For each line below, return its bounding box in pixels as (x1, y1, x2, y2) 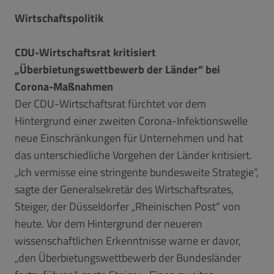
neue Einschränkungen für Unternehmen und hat (15, 129, 243, 146)
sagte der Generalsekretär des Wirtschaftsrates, (15, 180, 234, 198)
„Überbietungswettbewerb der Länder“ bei (15, 61, 220, 78)
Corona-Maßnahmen (15, 78, 113, 95)
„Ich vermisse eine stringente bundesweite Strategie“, (15, 163, 259, 180)
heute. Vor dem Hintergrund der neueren (15, 215, 202, 232)
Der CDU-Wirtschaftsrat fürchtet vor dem (15, 95, 206, 112)
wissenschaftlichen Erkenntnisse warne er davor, (15, 232, 241, 249)
